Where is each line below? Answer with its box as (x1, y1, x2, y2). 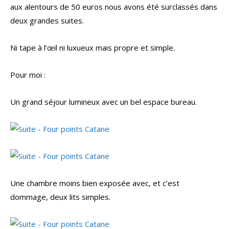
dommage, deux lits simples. (10, 192, 110, 202)
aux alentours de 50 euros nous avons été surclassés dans (10, 2, 217, 12)
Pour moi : (10, 70, 45, 80)
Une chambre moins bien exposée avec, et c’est (10, 178, 179, 189)
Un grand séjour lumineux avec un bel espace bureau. (10, 97, 197, 107)
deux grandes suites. (10, 15, 84, 26)
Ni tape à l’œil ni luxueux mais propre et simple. (10, 42, 175, 53)
